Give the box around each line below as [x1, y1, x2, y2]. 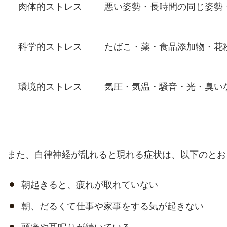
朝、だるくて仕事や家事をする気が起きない [21, 201, 204, 211]
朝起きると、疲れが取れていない [21, 180, 158, 190]
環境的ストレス [18, 82, 82, 92]
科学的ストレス [18, 42, 82, 52]
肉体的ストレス [18, 2, 82, 12]
